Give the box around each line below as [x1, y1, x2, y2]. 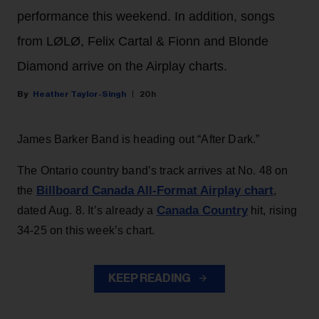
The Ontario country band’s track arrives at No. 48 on [17, 164, 288, 177]
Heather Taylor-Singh [33, 90, 126, 99]
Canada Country [156, 204, 248, 218]
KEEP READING [108, 273, 192, 285]
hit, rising [247, 204, 298, 217]
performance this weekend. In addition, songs [17, 9, 275, 24]
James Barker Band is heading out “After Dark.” [17, 133, 260, 146]
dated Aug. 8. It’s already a [17, 204, 157, 217]
